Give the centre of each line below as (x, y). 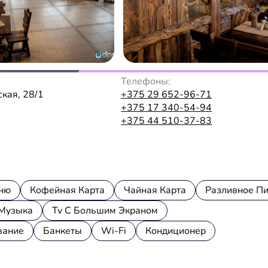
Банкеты (63, 231)
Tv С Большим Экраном (105, 210)
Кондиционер (176, 231)
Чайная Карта (155, 190)
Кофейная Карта (67, 190)
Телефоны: (146, 81)
